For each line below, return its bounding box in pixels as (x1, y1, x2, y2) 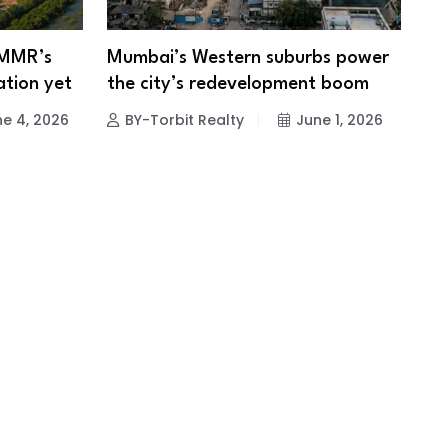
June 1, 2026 (295, 109, 383, 130)
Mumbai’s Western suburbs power (106, 48, 389, 67)
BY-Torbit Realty (124, 109, 244, 130)
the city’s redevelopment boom (106, 74, 369, 93)
